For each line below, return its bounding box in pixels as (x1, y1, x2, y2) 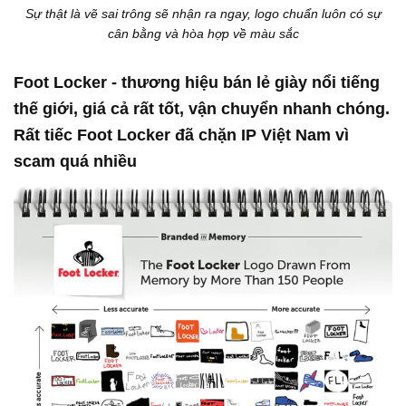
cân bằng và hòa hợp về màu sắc (107, 26, 299, 42)
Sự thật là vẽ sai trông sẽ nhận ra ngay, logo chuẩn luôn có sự (24, 6, 382, 22)
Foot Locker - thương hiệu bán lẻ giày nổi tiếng (14, 73, 380, 92)
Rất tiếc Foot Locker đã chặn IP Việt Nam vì (14, 126, 349, 145)
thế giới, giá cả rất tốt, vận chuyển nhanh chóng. (14, 100, 390, 119)
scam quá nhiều (14, 152, 137, 171)
